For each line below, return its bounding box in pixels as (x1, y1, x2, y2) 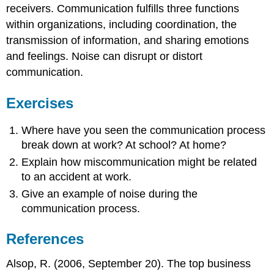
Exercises (6, 94, 74, 111)
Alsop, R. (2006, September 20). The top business (6, 257, 251, 270)
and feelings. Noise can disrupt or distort (6, 50, 203, 62)
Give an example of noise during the (21, 188, 198, 201)
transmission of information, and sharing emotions (6, 34, 250, 46)
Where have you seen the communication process (21, 124, 266, 136)
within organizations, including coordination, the (6, 18, 237, 31)
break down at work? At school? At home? (21, 138, 227, 151)
